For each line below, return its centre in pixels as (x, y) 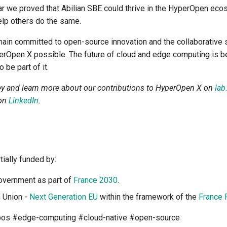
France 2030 (96, 180)
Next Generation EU (64, 197)
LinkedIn (24, 101)
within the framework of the (148, 197)
